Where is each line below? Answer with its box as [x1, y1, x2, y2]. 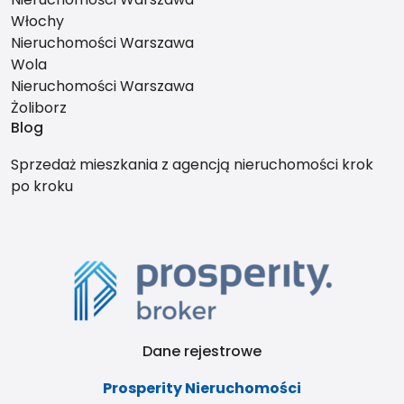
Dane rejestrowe [142, 341, 262, 362]
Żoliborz [11, 97, 67, 118]
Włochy [11, 11, 64, 32]
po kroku [11, 176, 73, 197]
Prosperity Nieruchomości [103, 378, 301, 399]
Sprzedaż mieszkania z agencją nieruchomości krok [11, 154, 373, 175]
